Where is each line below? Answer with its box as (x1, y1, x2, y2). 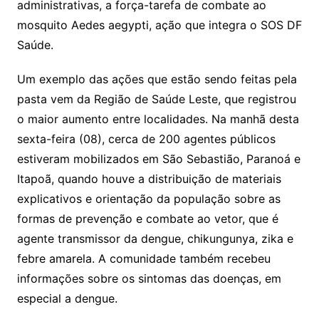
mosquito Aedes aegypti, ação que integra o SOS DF (16, 18, 302, 33)
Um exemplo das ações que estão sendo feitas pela (16, 72, 297, 87)
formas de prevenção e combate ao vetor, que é (16, 211, 278, 226)
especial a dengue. (16, 291, 117, 306)
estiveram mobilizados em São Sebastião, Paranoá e (16, 152, 300, 167)
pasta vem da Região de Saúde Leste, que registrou (16, 92, 296, 107)
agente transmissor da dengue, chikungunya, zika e (16, 231, 293, 246)
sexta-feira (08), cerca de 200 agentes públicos (16, 132, 276, 147)
